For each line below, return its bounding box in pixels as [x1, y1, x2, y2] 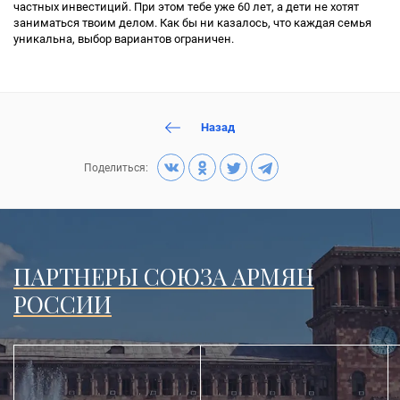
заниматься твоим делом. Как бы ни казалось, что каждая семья [13, 16, 371, 29]
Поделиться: [84, 161, 148, 174]
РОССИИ [13, 288, 112, 320]
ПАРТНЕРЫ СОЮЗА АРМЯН [13, 261, 314, 292]
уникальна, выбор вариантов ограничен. [13, 32, 234, 46]
